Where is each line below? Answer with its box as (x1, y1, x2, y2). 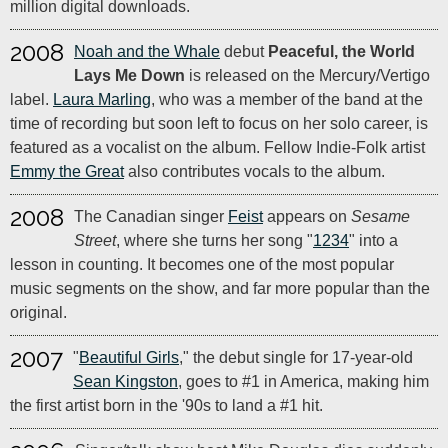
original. (10, 304, 67, 321)
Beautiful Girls (79, 349, 179, 366)
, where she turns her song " (116, 232, 313, 249)
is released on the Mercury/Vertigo (185, 67, 430, 84)
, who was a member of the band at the (151, 91, 423, 108)
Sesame (351, 208, 410, 225)
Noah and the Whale (74, 43, 220, 60)
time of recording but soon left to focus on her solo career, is (10, 115, 428, 132)
